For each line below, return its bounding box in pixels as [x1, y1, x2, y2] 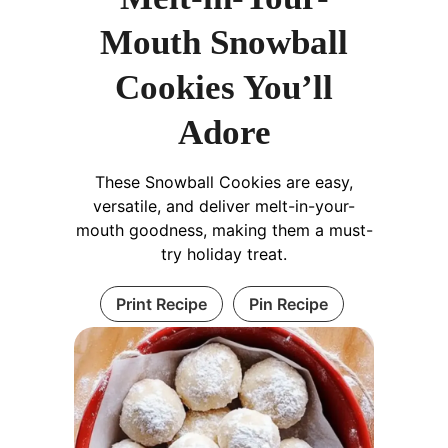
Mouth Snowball [100, 22, 348, 62]
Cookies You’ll [115, 67, 333, 107]
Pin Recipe [248, 293, 328, 314]
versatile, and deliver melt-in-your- [93, 195, 355, 216]
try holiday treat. [161, 243, 287, 264]
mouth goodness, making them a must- [75, 219, 373, 240]
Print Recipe [115, 293, 207, 314]
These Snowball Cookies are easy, [95, 171, 353, 192]
